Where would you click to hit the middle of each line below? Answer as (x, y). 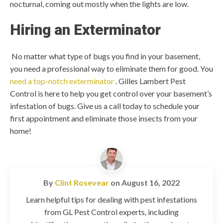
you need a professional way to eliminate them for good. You (111, 68)
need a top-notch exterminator (63, 81)
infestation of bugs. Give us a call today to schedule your (105, 106)
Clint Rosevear (82, 182)
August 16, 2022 (151, 182)
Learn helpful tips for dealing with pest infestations (111, 199)
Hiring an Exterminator (85, 30)
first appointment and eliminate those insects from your (104, 118)
